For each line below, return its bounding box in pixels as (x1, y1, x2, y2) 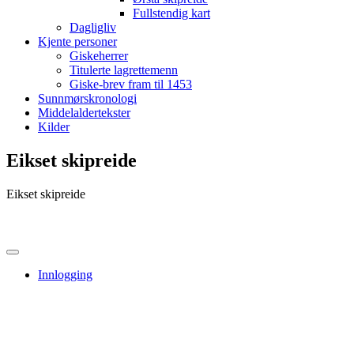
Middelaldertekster (38, 106, 130, 119)
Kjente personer (38, 35, 117, 48)
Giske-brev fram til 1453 (70, 77, 192, 91)
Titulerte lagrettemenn (70, 63, 178, 77)
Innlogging (38, 267, 92, 281)
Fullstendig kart (133, 6, 210, 20)
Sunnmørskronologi (38, 92, 137, 105)
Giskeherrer (70, 49, 128, 62)
